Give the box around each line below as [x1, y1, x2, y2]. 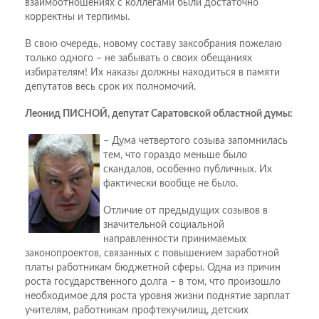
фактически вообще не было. [103, 179, 238, 189]
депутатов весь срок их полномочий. [25, 82, 196, 93]
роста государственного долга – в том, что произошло [25, 277, 281, 288]
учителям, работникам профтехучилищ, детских [25, 305, 249, 316]
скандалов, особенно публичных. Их [103, 164, 272, 175]
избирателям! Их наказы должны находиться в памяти [25, 68, 280, 78]
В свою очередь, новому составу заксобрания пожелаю [25, 39, 282, 50]
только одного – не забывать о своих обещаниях [25, 53, 252, 64]
